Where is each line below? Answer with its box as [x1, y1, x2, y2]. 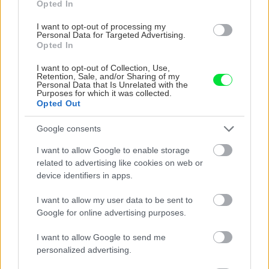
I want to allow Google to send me [37, 232, 166, 242]
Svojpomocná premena [134, 108, 240, 121]
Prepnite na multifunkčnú [10, 186, 122, 198]
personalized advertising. [37, 244, 131, 255]
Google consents [37, 124, 101, 133]
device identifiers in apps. [37, 170, 133, 180]
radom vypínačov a [10, 210, 96, 222]
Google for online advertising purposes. [37, 207, 186, 217]
